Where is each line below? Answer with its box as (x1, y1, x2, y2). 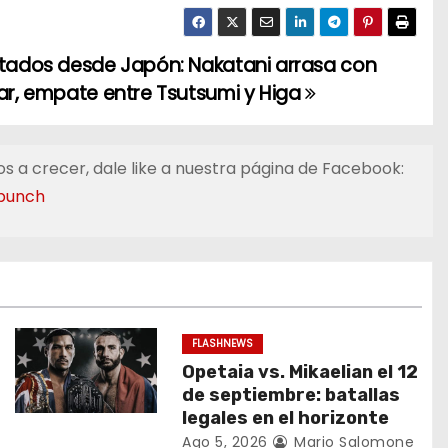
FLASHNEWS (192, 336, 254, 351)
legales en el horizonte (182, 407, 390, 429)
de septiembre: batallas (182, 384, 401, 406)
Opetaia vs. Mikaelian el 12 (182, 361, 419, 383)
